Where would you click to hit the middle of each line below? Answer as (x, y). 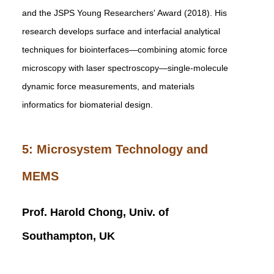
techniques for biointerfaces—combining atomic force (125, 50)
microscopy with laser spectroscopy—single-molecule (125, 68)
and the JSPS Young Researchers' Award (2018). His (124, 13)
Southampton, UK (68, 236)
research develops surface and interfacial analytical (121, 31)
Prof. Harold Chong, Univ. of (95, 212)
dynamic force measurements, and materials (108, 86)
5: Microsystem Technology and (115, 149)
